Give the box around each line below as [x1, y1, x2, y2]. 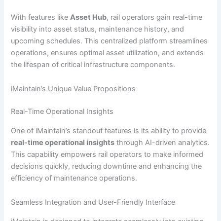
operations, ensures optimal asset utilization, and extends [11, 48, 204, 57]
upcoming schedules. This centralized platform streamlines [11, 36, 208, 45]
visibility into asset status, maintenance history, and [11, 24, 184, 34]
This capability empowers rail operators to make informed [11, 149, 204, 159]
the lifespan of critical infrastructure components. [11, 60, 176, 69]
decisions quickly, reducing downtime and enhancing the [11, 161, 202, 171]
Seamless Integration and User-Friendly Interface [11, 198, 176, 207]
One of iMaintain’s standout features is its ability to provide [11, 126, 207, 135]
